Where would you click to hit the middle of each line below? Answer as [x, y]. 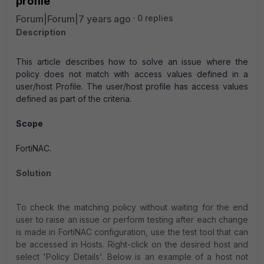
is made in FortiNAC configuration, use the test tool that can [132, 232]
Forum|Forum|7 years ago [73, 19]
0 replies [155, 18]
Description [41, 32]
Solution [34, 173]
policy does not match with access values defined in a [132, 74]
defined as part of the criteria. [74, 99]
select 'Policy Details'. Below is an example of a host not [132, 257]
